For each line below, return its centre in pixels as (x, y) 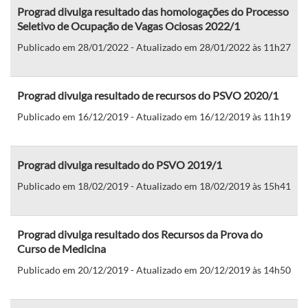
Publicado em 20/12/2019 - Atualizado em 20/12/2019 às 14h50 (154, 269)
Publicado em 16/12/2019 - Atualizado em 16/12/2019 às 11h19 (154, 116)
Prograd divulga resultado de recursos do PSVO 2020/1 (148, 95)
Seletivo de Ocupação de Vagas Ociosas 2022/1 (129, 25)
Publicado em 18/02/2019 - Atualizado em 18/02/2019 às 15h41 (154, 186)
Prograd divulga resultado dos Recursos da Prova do (140, 234)
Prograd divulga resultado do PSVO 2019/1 (120, 164)
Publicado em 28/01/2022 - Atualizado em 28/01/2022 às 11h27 (154, 47)
